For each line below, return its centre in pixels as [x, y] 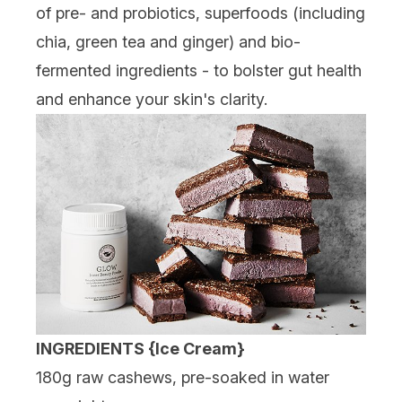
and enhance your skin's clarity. [152, 99]
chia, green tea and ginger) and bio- [168, 42]
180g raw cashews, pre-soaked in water [183, 377]
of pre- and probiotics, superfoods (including [201, 13]
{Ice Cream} [197, 348]
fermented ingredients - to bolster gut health [199, 70]
